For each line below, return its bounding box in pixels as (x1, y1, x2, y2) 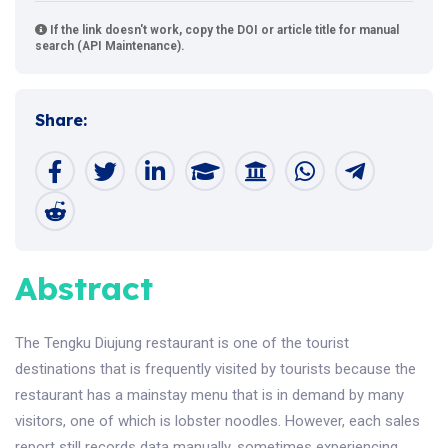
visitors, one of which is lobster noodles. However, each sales (15, 412, 420, 430)
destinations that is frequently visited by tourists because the (15, 360, 416, 378)
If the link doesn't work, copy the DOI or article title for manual (47, 23, 399, 37)
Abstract (15, 268, 153, 308)
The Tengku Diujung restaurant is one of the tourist (15, 334, 349, 352)
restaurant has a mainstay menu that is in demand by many (15, 386, 404, 404)
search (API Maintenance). (35, 39, 185, 53)
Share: (35, 110, 87, 130)
